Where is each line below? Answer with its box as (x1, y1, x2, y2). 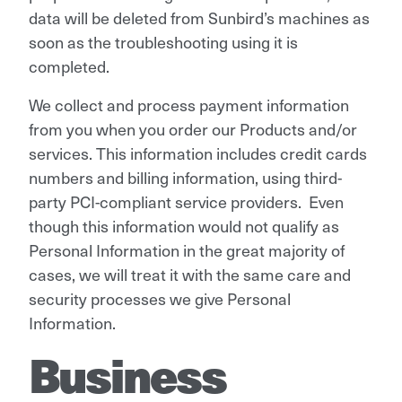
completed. (29, 53, 109, 78)
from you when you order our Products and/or (29, 116, 357, 141)
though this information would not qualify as (29, 213, 339, 238)
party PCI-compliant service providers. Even (29, 188, 344, 214)
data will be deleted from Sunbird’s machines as (29, 4, 370, 30)
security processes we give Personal (29, 285, 291, 310)
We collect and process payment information (29, 92, 349, 117)
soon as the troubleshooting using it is (29, 29, 298, 54)
